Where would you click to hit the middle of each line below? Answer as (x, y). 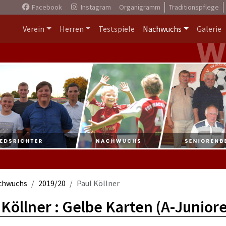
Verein (33, 29)
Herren (71, 29)
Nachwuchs (162, 29)
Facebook (46, 7)
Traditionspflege (194, 7)
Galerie (209, 29)
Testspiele (117, 29)
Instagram (95, 7)
